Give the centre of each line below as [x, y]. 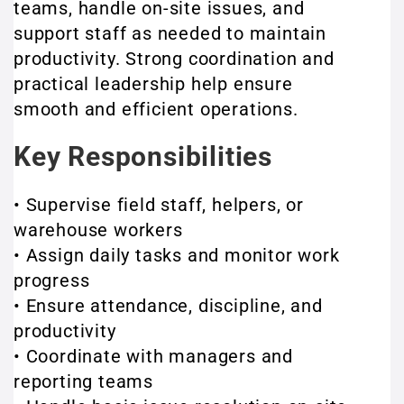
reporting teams [84, 381]
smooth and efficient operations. [156, 109]
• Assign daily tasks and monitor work [177, 255]
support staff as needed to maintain [170, 33]
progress [52, 280]
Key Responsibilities [143, 156]
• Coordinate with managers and [153, 356]
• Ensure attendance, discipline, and [168, 306]
